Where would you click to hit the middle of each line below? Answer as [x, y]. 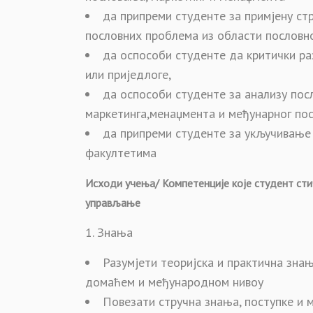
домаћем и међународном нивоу [174, 282]
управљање [113, 203]
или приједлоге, [128, 74]
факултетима [121, 153]
